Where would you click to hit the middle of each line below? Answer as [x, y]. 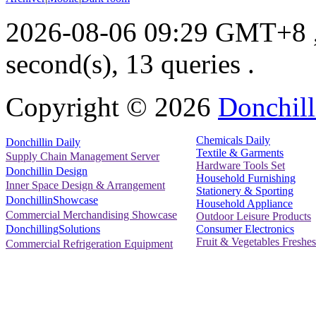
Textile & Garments [240, 153]
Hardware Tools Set [241, 166]
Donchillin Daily [43, 142]
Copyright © [80, 107]
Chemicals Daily [233, 140]
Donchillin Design [47, 171]
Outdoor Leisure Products [254, 217]
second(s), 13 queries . [130, 64]
